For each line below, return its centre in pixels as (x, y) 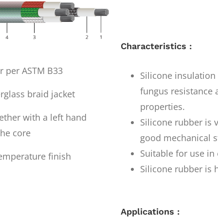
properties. (163, 106)
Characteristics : (156, 46)
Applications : (150, 211)
